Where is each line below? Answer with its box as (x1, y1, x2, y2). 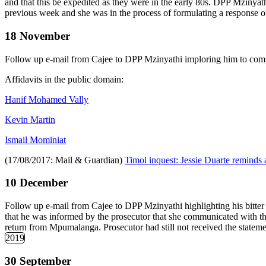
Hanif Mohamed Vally (5, 94, 88, 104)
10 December (5, 176, 68, 189)
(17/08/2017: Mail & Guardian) (5, 154, 125, 165)
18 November (5, 29, 70, 42)
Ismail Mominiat (5, 134, 66, 145)
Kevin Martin (5, 114, 55, 125)
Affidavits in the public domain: (5, 74, 123, 84)
